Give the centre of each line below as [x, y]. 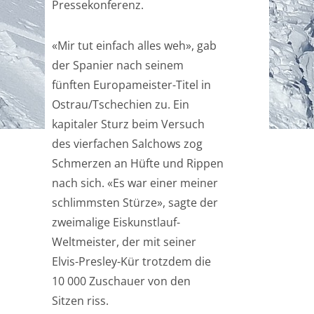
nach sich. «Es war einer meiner [135, 183]
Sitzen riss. [80, 301]
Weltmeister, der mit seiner [124, 242]
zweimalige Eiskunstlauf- [116, 222]
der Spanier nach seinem [118, 65]
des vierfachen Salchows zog [127, 144]
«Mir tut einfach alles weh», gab [134, 46]
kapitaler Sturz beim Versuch [128, 124]
